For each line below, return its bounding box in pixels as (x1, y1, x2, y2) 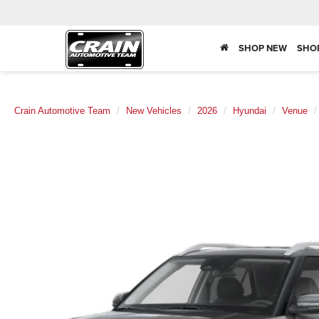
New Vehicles (126, 105, 182, 116)
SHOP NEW (239, 41, 287, 56)
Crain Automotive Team (14, 105, 110, 116)
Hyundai (233, 105, 266, 116)
